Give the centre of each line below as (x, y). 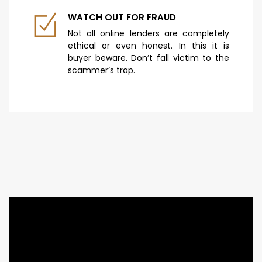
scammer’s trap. (101, 70)
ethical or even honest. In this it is (149, 45)
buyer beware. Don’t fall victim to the (149, 58)
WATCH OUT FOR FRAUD (122, 17)
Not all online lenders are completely (149, 33)
